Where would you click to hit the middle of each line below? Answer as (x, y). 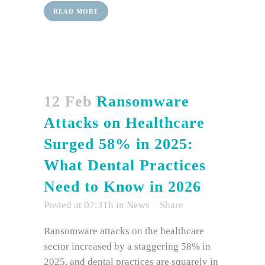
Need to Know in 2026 (122, 187)
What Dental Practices (125, 166)
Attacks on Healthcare (124, 123)
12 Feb (68, 102)
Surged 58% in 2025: (119, 144)
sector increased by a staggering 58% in (127, 247)
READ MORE (76, 12)
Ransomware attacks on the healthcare (124, 231)
